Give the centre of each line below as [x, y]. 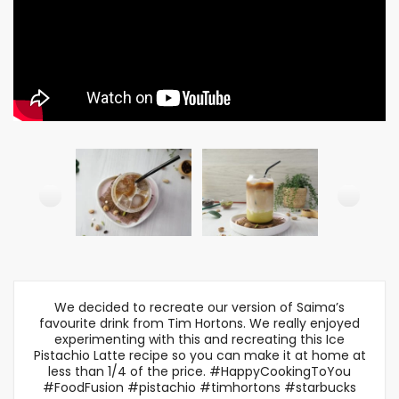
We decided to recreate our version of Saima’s [199, 307]
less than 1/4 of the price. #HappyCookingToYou [199, 371]
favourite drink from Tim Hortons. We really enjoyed [199, 323]
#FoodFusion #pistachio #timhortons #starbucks [199, 387]
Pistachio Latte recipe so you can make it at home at [199, 355]
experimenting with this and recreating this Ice [199, 339]
